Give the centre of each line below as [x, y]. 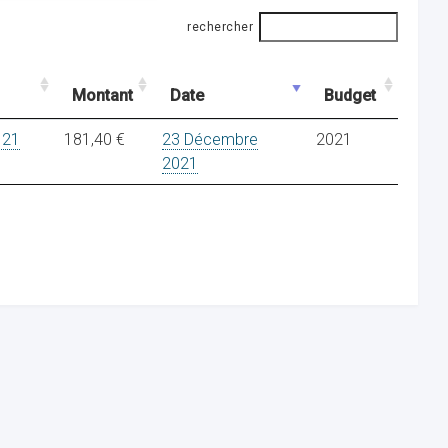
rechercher [220, 27]
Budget [350, 95]
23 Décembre [210, 139]
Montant [102, 95]
